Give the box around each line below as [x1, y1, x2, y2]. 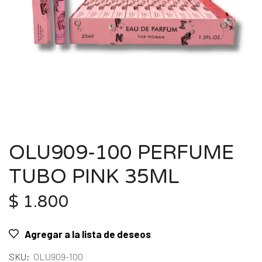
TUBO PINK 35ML [9, 165, 180, 189]
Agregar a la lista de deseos [25, 228, 151, 240]
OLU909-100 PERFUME [9, 141, 234, 166]
